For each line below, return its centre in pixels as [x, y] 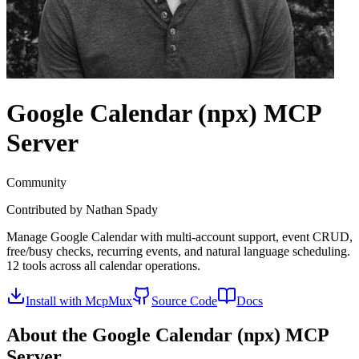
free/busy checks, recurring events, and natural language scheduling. [178, 251]
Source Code [184, 301]
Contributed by [46, 209]
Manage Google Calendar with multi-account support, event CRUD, [179, 236]
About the [49, 335]
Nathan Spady [122, 209]
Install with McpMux [79, 301]
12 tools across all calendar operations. [103, 265]
